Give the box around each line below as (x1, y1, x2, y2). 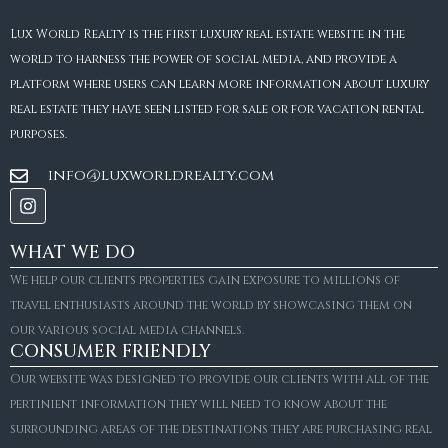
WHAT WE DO (10, 240, 135, 266)
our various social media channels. (10, 322, 244, 339)
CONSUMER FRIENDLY (10, 339, 211, 365)
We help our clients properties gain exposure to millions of (10, 272, 400, 289)
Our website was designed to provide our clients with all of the (10, 371, 429, 388)
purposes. (10, 126, 67, 143)
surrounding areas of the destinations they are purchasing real (10, 421, 432, 438)
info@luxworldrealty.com (47, 165, 274, 187)
